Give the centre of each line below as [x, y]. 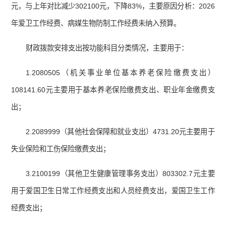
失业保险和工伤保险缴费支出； [61, 149]
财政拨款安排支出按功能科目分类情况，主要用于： [107, 48]
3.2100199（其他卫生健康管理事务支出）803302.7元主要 [120, 174]
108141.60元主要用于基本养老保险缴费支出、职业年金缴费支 [113, 90]
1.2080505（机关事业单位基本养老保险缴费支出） [120, 73]
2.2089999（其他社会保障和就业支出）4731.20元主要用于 [120, 132]
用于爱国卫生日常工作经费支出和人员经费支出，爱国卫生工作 [113, 191]
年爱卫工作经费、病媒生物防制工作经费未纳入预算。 [96, 23]
